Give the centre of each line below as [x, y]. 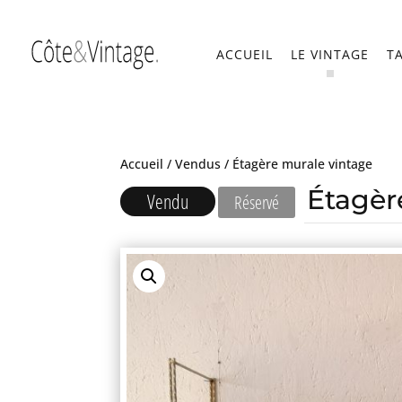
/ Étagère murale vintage [297, 164]
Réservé [257, 202]
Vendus [198, 164]
